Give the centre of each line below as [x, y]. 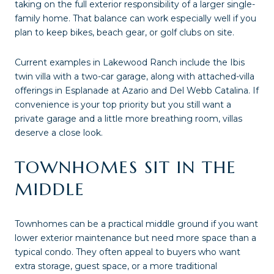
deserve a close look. [59, 133]
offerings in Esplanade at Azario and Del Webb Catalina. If [137, 91]
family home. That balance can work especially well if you [135, 18]
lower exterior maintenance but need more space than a [135, 238]
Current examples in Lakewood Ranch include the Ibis [130, 63]
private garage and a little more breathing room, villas [128, 119]
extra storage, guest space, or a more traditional [116, 266]
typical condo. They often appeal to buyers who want [128, 252]
